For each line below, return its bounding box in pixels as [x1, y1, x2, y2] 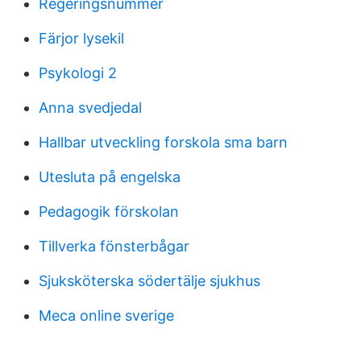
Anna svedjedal [39, 99, 142, 116]
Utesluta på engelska [39, 168, 180, 185]
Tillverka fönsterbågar [39, 238, 189, 255]
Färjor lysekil [39, 30, 124, 47]
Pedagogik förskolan [39, 203, 179, 220]
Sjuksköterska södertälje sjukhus [39, 272, 260, 289]
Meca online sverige [39, 307, 174, 324]
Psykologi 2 [39, 64, 117, 81]
